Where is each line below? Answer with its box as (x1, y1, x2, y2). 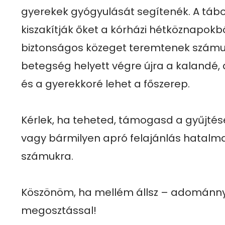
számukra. (21, 149, 73, 163)
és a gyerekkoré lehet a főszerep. (21, 77, 190, 91)
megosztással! (21, 203, 96, 217)
